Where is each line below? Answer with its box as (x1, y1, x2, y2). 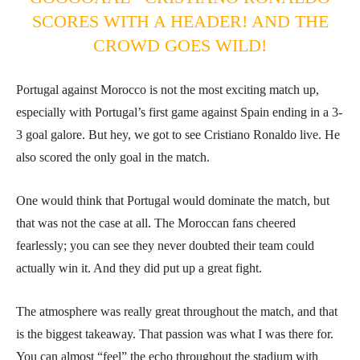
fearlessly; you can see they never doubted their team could (16, 239, 314, 253)
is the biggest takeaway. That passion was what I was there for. (16, 327, 333, 342)
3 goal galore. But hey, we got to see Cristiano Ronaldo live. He (16, 128, 340, 142)
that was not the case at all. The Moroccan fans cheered (16, 216, 296, 231)
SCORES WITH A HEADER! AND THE (31, 11, 329, 32)
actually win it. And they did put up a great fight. (16, 261, 262, 276)
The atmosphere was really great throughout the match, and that (16, 305, 337, 319)
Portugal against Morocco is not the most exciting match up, (16, 83, 319, 97)
